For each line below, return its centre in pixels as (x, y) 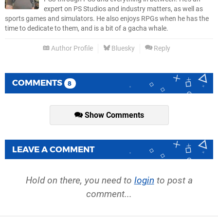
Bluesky (122, 48)
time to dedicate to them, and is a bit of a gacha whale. (87, 28)
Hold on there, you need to (80, 180)
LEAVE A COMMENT (53, 149)
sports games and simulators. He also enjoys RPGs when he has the (107, 18)
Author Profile (71, 48)
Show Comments (113, 115)
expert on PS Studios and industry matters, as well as (123, 9)
